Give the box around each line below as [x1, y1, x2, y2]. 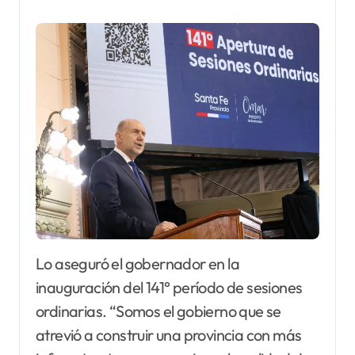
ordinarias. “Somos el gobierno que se [36, 301, 281, 322]
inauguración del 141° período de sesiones [36, 277, 303, 298]
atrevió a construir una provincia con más [36, 325, 302, 345]
